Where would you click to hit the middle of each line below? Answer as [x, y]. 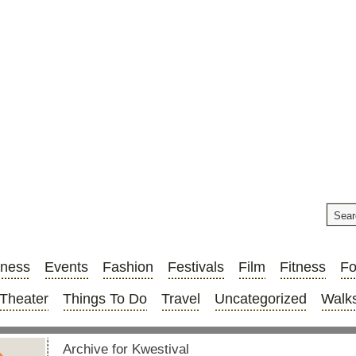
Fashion [128, 267]
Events [66, 267]
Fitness [303, 267]
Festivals [196, 267]
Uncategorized [261, 299]
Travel [181, 299]
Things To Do [105, 299]
